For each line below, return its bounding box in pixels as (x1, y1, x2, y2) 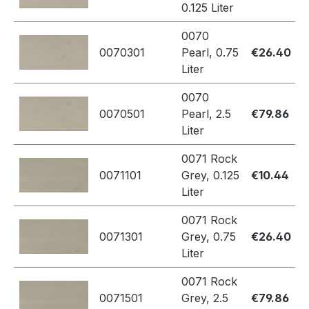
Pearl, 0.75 (181, 46, 239, 60)
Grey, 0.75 (181, 230, 236, 244)
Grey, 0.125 (181, 168, 239, 183)
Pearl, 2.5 (181, 107, 231, 121)
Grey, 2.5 (181, 291, 228, 306)
